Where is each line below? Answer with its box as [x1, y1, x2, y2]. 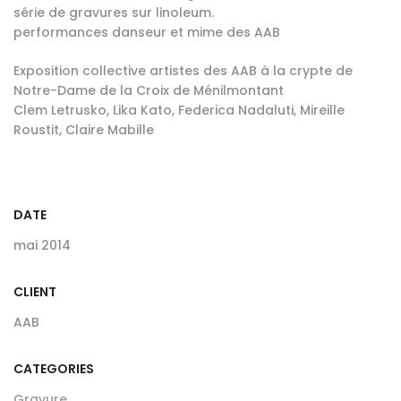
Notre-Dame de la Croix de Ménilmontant [13, 81, 284, 99]
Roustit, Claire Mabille [13, 120, 154, 139]
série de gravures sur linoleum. [13, 3, 214, 21]
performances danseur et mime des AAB [13, 22, 280, 41]
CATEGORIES [13, 359, 94, 378]
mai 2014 [13, 235, 71, 254]
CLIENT [13, 282, 56, 301]
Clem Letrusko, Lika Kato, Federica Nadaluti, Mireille [13, 100, 345, 119]
